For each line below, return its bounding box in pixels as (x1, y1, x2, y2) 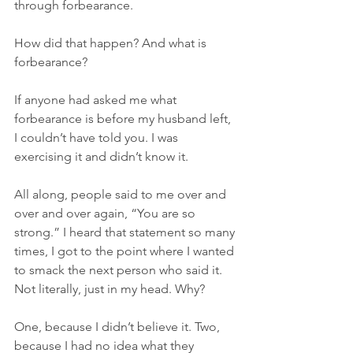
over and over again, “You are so (14, 205, 199, 221)
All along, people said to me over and (14, 186, 229, 202)
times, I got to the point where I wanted (14, 243, 237, 258)
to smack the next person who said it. (14, 262, 225, 277)
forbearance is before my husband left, (14, 110, 234, 126)
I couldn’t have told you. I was (14, 129, 181, 145)
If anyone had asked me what (14, 91, 180, 107)
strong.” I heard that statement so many (14, 224, 238, 240)
